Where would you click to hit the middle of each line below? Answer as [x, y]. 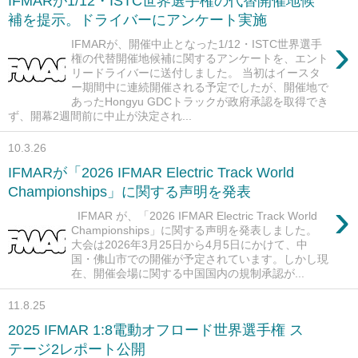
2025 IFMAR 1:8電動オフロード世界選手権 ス [156, 330]
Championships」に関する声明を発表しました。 [195, 230]
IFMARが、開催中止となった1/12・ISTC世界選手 [197, 44]
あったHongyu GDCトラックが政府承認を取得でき [200, 101]
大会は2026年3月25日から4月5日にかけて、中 [190, 244]
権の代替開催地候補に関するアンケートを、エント [200, 58]
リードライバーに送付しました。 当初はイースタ [196, 72]
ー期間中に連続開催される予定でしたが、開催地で [200, 87]
